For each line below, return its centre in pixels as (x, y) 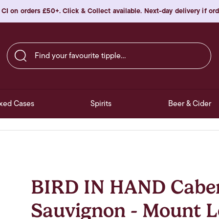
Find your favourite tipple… (52, 47)
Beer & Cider (189, 104)
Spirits (101, 104)
